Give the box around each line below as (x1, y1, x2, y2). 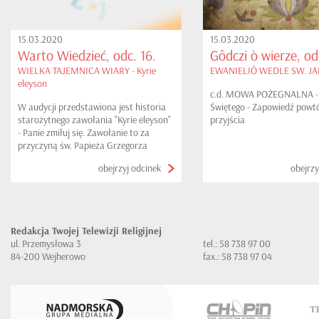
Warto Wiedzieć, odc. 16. (18, 47, 156, 65)
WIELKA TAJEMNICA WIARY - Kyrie (18, 65, 156, 77)
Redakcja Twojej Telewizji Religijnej (11, 225, 162, 238)
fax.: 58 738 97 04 (203, 251, 272, 263)
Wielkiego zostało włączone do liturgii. (18, 152, 167, 164)
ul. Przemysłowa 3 (11, 238, 81, 250)
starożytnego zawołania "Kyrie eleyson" (18, 114, 171, 126)
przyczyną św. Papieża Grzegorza (18, 140, 147, 152)
